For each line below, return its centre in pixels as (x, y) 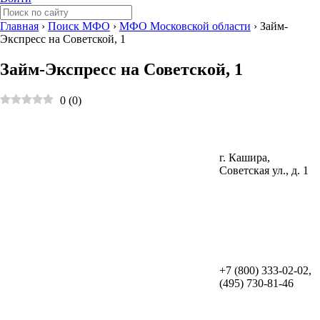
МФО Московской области (185, 26)
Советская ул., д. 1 (264, 170)
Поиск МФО (79, 26)
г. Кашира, (245, 157)
